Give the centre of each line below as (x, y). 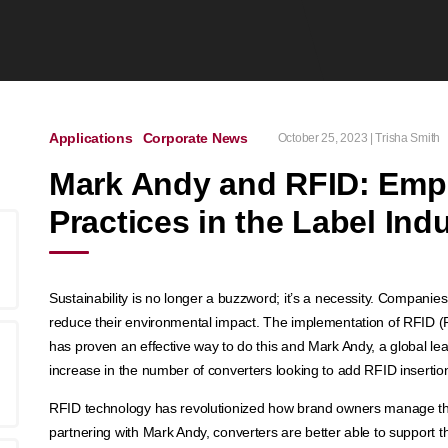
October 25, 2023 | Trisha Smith (359, 138)
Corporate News (195, 138)
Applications (90, 138)
